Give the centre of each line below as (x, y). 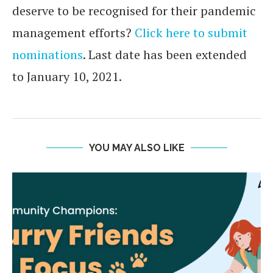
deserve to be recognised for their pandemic (134, 11)
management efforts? (73, 33)
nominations (48, 55)
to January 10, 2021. (67, 76)
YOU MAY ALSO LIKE (136, 148)
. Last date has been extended (165, 55)
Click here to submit (191, 33)
